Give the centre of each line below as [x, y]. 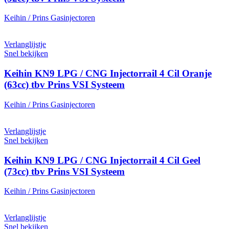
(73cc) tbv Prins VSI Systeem [64, 171]
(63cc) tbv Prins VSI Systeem [64, 85]
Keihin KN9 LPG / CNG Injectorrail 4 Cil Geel [102, 160]
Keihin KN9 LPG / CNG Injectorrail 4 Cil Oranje [108, 74]
